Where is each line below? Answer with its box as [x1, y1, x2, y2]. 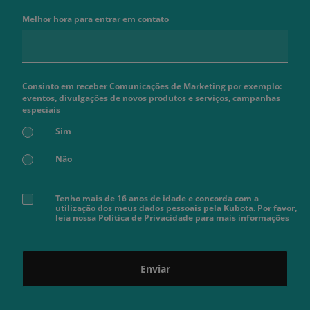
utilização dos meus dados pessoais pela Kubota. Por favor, [55, 202, 297, 214]
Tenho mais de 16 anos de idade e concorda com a [55, 192, 259, 204]
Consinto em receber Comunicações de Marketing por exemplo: [22, 80, 282, 92]
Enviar [140, 262, 170, 275]
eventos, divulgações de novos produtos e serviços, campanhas [22, 92, 280, 104]
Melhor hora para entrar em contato [22, 13, 169, 25]
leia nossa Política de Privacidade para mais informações [55, 212, 289, 224]
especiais [22, 104, 60, 116]
